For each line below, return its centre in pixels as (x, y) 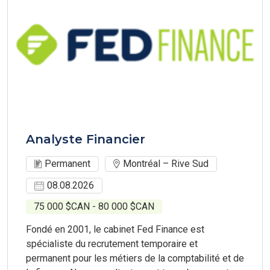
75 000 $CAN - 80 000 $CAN (94, 206)
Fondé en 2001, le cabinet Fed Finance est (115, 229)
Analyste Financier (86, 139)
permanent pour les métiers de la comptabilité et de (135, 258)
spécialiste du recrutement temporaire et (112, 244)
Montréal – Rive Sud (166, 164)
